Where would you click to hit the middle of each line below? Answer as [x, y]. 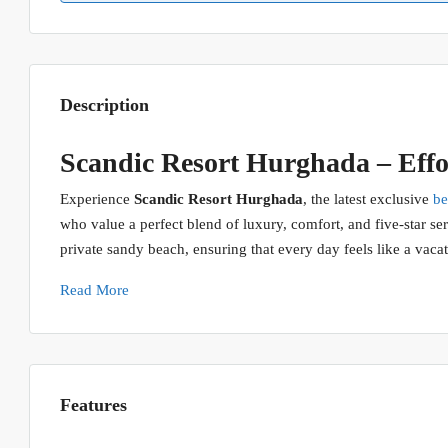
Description [104, 105]
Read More [94, 290]
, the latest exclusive [368, 199]
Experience [97, 199]
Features [93, 405]
